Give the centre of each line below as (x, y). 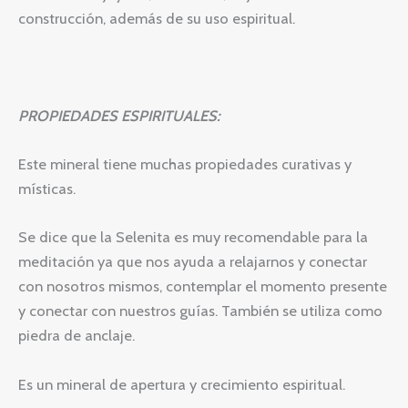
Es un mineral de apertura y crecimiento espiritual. (182, 384)
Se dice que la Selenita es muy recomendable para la (193, 237)
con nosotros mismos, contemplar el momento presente (203, 286)
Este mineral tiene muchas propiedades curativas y (185, 164)
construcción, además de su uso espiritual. (157, 19)
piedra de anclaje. (76, 336)
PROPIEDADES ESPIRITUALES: (119, 115)
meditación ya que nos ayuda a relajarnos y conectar (193, 262)
